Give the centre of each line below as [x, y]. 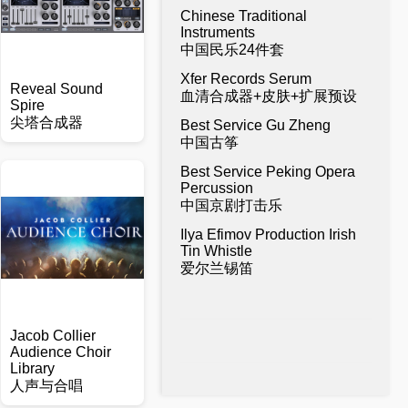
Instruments [218, 32]
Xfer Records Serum [246, 79]
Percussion [217, 188]
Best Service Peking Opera [268, 172]
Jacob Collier [53, 336]
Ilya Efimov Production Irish [268, 235]
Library [33, 368]
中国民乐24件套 [232, 50]
